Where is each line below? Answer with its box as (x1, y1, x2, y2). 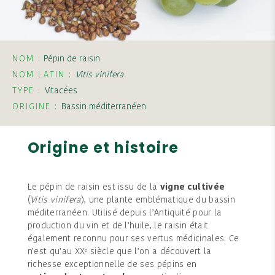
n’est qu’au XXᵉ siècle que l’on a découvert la (27, 247, 212, 257)
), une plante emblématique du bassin (81, 196, 236, 206)
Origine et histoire (27, 137, 179, 158)
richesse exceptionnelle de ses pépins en (27, 260, 197, 270)
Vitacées (45, 86, 77, 96)
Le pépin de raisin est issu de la (27, 183, 160, 193)
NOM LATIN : (12, 70, 76, 80)
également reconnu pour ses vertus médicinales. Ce (27, 234, 239, 244)
